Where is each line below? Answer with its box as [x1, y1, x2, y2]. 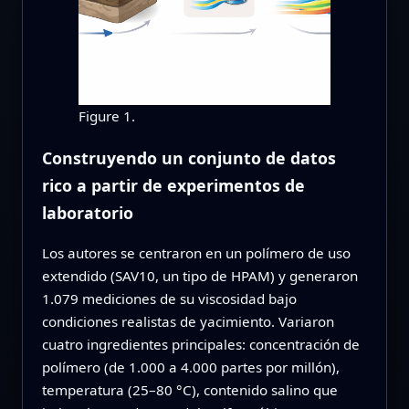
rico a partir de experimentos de [41, 173, 305, 196]
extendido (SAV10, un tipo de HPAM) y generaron [41, 267, 358, 286]
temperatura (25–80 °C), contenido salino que [41, 381, 338, 400]
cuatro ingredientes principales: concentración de [41, 335, 360, 354]
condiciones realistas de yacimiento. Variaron [41, 312, 334, 331]
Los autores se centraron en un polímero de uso [41, 244, 351, 263]
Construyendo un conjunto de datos [41, 146, 336, 169]
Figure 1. [78, 106, 135, 125]
